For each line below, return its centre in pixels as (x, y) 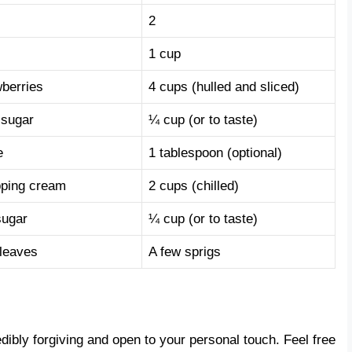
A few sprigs (185, 252)
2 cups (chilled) (194, 186)
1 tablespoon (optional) (215, 153)
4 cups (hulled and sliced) (224, 87)
